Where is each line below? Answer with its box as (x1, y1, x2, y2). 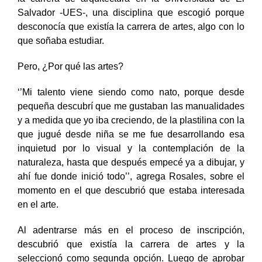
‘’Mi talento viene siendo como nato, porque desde (18, 99, 244, 109)
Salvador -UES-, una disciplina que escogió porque (18, 19, 244, 30)
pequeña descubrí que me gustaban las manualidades (18, 113, 244, 123)
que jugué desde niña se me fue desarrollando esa (18, 141, 244, 151)
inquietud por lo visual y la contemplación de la (18, 155, 244, 166)
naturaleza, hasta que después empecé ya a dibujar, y (18, 169, 244, 180)
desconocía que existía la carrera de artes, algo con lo (18, 33, 244, 44)
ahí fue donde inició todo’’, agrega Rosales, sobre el (18, 183, 244, 194)
